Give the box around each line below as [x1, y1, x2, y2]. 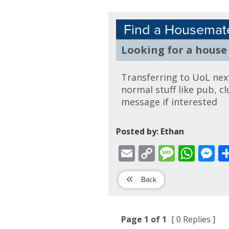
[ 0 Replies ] [171, 214, 216, 225]
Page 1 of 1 [121, 214, 169, 225]
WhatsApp [195, 145, 224, 153]
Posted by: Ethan [116, 126, 185, 137]
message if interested [121, 96, 218, 108]
